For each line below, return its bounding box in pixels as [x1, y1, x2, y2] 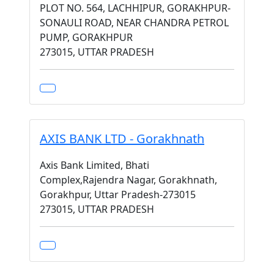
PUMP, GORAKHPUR [40, 31, 133, 44]
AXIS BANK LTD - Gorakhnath [40, 130, 204, 147]
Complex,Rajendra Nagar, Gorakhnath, [40, 173, 217, 187]
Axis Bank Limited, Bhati [40, 158, 149, 172]
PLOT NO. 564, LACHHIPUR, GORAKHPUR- [40, 1, 231, 15]
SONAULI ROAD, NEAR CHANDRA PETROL [40, 16, 229, 29]
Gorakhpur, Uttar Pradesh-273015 [40, 188, 196, 201]
